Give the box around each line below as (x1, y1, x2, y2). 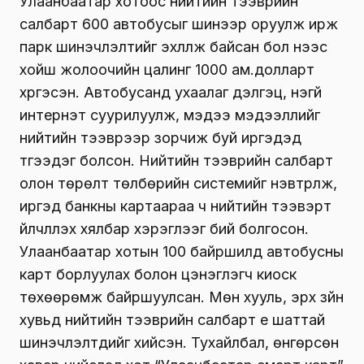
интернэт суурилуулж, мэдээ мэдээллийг (19, 106, 320, 123)
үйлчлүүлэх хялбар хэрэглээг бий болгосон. (19, 219, 309, 237)
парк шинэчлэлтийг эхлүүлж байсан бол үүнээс (19, 37, 327, 55)
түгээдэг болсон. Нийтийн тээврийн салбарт (19, 151, 333, 169)
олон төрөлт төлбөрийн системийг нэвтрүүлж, (19, 174, 337, 192)
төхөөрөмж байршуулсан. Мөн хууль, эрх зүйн (19, 288, 344, 305)
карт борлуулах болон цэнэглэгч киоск (19, 265, 297, 283)
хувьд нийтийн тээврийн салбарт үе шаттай (19, 310, 325, 328)
